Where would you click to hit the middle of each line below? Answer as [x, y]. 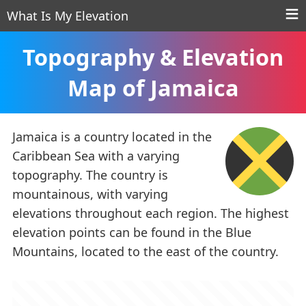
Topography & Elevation [153, 57]
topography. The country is [90, 175]
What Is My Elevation [68, 16]
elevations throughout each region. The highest [151, 213]
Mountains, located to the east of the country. [145, 251]
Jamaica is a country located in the [112, 137]
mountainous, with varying [90, 194]
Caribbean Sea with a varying [96, 156]
